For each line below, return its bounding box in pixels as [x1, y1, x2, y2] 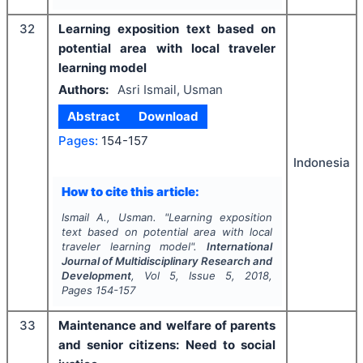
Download [138, 109, 199, 124]
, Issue [175, 269, 226, 282]
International [207, 240, 273, 253]
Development [61, 269, 131, 282]
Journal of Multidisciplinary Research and [61, 254, 273, 267]
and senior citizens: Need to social [58, 337, 275, 352]
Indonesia [293, 155, 350, 170]
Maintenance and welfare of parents [58, 318, 275, 333]
